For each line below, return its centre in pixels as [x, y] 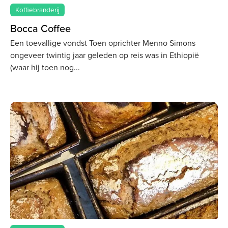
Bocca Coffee [40, 29]
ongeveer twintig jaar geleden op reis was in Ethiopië [105, 55]
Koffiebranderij [38, 10]
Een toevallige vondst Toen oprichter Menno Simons [103, 43]
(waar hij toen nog [42, 67]
